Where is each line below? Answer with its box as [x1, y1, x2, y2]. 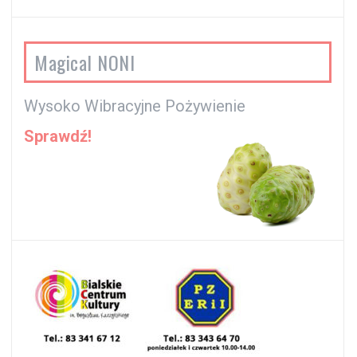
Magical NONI [34, 48, 135, 77]
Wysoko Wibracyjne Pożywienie [24, 96, 245, 116]
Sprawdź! [24, 127, 92, 147]
